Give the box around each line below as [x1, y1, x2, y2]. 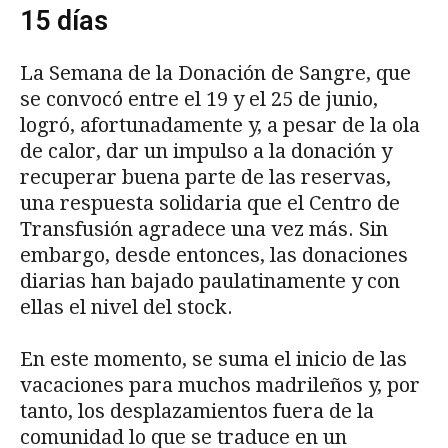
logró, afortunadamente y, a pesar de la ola [20, 113, 420, 138]
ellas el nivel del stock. [20, 295, 233, 320]
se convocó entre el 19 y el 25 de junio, [20, 87, 378, 112]
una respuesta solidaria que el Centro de [20, 191, 400, 216]
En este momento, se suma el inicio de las [20, 347, 407, 372]
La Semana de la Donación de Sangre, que [20, 61, 411, 86]
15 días [20, 5, 108, 38]
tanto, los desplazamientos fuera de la [20, 399, 374, 424]
